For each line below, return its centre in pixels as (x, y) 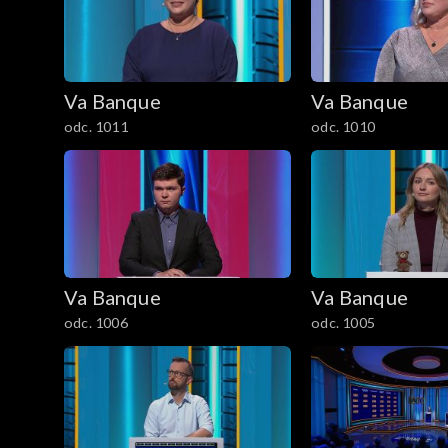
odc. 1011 (96, 126)
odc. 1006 (96, 322)
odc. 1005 (343, 322)
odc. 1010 (343, 126)
